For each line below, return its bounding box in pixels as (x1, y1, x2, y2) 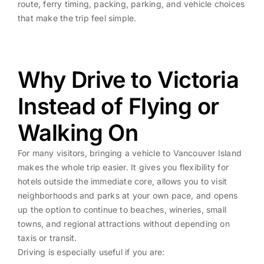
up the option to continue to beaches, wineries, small (17, 204, 227, 215)
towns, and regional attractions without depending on (17, 219, 230, 229)
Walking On (17, 119, 138, 147)
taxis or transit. (17, 233, 77, 243)
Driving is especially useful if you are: (17, 247, 165, 258)
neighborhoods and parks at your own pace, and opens (17, 190, 238, 201)
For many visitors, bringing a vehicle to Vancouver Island (17, 148, 242, 159)
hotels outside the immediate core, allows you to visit (17, 176, 227, 187)
